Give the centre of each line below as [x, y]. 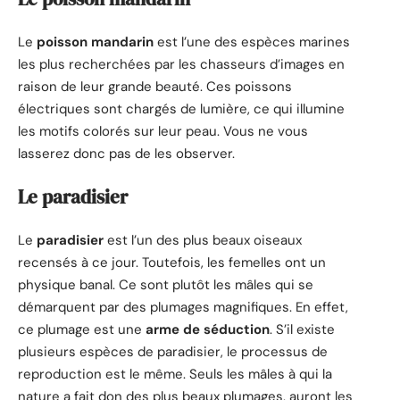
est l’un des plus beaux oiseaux [203, 240]
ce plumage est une [82, 329]
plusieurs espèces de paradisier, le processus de [173, 351]
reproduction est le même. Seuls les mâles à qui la [175, 374]
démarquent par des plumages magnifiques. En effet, [183, 307]
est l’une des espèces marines [252, 42]
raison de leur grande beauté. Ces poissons [155, 86]
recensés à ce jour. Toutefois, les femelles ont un [172, 262]
